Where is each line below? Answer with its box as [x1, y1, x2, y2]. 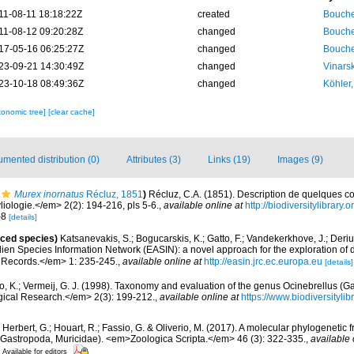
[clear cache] [47, 107, 95, 116]
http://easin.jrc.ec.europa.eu [204, 255, 322, 267]
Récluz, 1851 [84, 189, 143, 200]
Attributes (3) [126, 154, 181, 165]
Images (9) [277, 154, 323, 165]
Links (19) [208, 154, 250, 165]
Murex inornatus [14, 189, 84, 200]
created [197, 9, 230, 20]
